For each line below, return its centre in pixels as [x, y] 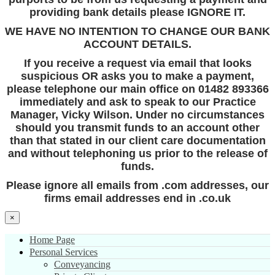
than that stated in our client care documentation [137, 140]
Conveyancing [82, 264]
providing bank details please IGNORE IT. [137, 12]
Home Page [52, 239]
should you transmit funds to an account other [137, 127]
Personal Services [64, 252]
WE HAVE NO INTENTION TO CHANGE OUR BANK [137, 31]
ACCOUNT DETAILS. [137, 44]
